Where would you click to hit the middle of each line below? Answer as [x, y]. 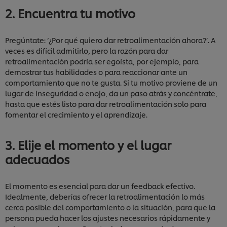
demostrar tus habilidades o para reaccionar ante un [96, 72]
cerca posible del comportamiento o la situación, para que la [110, 207]
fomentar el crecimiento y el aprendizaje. [77, 115]
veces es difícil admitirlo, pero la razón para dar [87, 51]
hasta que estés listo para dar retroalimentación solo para [106, 104]
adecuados [37, 159]
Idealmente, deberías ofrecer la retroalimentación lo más [105, 197]
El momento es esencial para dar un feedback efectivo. [100, 186]
